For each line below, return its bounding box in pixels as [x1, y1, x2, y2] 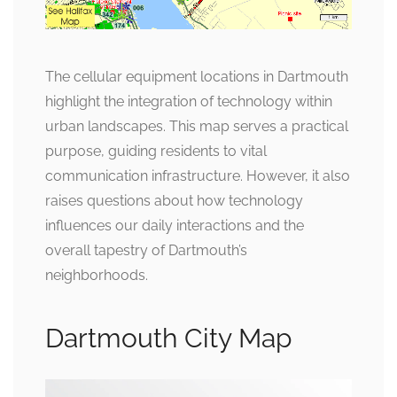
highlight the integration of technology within [45, 93, 332, 111]
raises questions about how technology [45, 192, 303, 210]
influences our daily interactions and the [45, 217, 304, 235]
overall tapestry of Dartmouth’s [45, 242, 247, 260]
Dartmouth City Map [45, 323, 292, 354]
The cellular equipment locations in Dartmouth [45, 68, 348, 86]
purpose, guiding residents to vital [45, 143, 267, 160]
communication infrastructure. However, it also [45, 167, 350, 185]
